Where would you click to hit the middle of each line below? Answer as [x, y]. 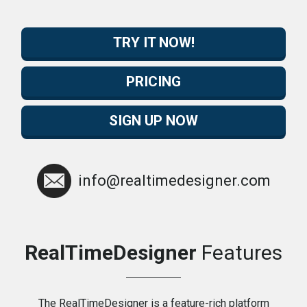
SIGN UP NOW [153, 121]
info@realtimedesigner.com [174, 181]
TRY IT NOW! [153, 42]
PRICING [153, 82]
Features [240, 253]
